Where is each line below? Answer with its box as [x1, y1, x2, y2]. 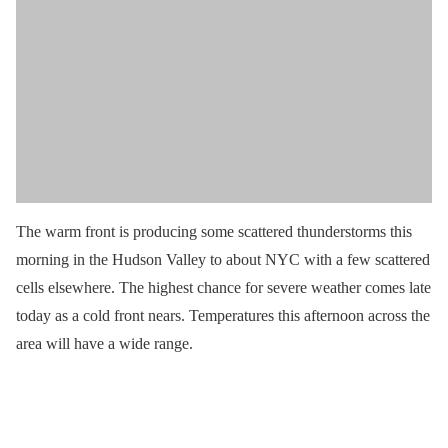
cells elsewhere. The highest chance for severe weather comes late [16, 278, 431, 296]
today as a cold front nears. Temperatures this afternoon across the [16, 306, 430, 324]
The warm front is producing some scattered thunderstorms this [16, 222, 412, 240]
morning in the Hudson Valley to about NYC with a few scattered [16, 250, 430, 268]
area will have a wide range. [16, 334, 193, 352]
